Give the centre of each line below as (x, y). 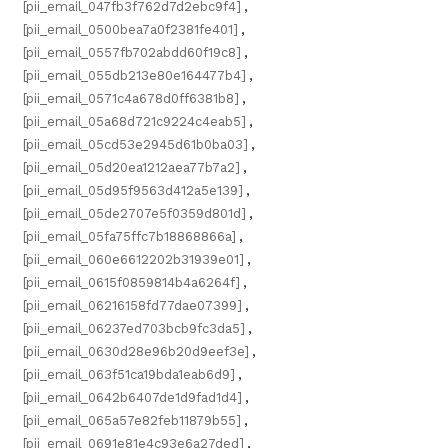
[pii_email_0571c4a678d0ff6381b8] (131, 98)
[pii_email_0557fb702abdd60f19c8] (132, 52)
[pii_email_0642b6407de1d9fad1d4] (132, 397)
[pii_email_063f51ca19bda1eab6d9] (129, 374)
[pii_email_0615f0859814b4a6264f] (131, 282)
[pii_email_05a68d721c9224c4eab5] (134, 121)
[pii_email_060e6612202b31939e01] (133, 259)
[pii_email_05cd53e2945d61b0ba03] (135, 144)
